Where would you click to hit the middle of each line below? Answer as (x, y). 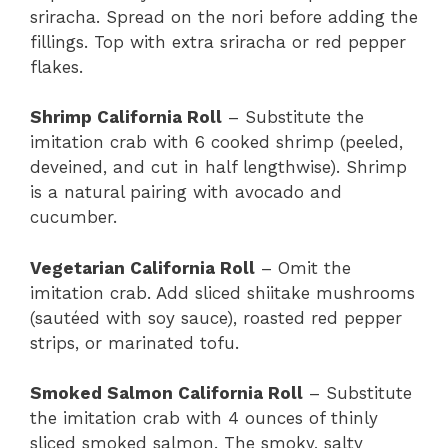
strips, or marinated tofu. (134, 342)
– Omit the (303, 267)
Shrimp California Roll (126, 117)
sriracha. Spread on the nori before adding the (224, 16)
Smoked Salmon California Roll (166, 393)
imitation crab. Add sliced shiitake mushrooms (222, 292)
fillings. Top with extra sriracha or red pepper (218, 41)
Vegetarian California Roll (142, 267)
